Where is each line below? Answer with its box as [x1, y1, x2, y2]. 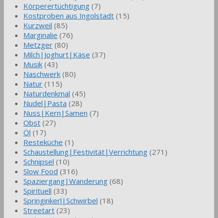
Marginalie [23, 30, 57, 40]
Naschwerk [23, 69, 60, 79]
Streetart [23, 205, 54, 216]
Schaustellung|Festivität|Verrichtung [23, 147, 147, 157]
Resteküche [23, 137, 63, 147]
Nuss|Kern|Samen [23, 108, 88, 118]
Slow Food [23, 166, 58, 177]
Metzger [23, 40, 53, 50]
